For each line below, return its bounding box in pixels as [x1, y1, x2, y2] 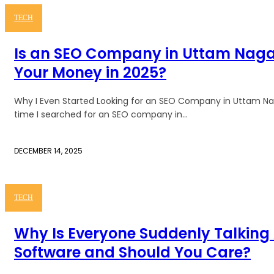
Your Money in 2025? [14, 62, 166, 83]
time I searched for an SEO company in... [14, 108, 188, 121]
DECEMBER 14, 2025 [14, 146, 83, 157]
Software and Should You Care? [14, 242, 251, 263]
